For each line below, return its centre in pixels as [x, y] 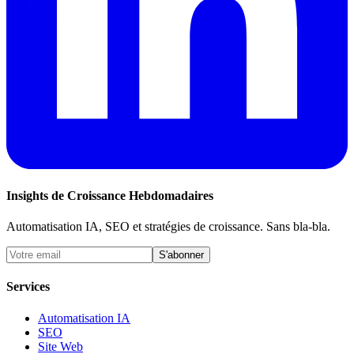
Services [28, 287]
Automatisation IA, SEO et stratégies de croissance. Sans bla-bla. [168, 227]
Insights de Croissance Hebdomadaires [110, 195]
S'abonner [181, 255]
